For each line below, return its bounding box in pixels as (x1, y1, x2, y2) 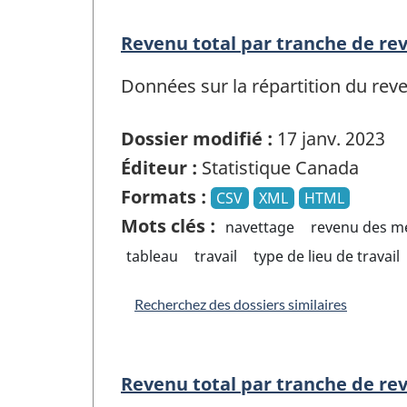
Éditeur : (121, 155, 197, 181)
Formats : (121, 184, 206, 210)
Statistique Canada (197, 155, 359, 181)
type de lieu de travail (253, 246, 400, 267)
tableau (126, 246, 179, 267)
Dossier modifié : (121, 126, 273, 152)
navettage (225, 217, 295, 238)
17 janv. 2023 (273, 126, 385, 152)
